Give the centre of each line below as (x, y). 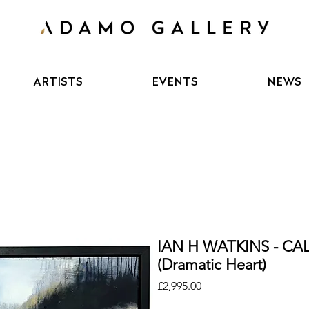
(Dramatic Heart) (211, 265)
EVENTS (175, 82)
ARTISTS (58, 82)
